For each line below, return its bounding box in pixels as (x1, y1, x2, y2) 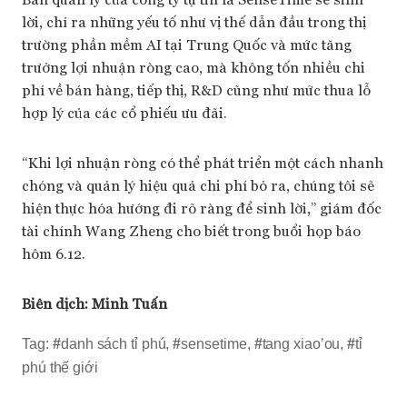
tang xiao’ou (262, 335, 341, 352)
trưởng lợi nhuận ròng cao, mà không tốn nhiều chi (22, 56, 365, 76)
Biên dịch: (22, 293, 92, 313)
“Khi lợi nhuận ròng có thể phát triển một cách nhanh (22, 152, 383, 172)
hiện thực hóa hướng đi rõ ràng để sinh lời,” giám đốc (22, 197, 382, 217)
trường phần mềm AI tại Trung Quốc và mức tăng (22, 34, 352, 54)
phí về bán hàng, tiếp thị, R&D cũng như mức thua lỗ (22, 79, 371, 99)
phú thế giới (22, 359, 98, 375)
